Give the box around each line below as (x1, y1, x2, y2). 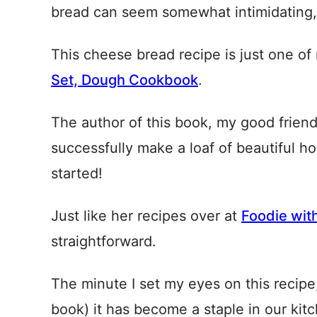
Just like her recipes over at (51, 207, 241, 224)
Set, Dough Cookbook (51, 71, 198, 88)
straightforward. (51, 233, 156, 250)
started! (51, 165, 103, 182)
